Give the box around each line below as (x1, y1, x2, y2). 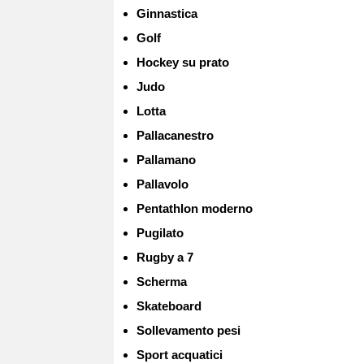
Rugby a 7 (136, 249, 193, 264)
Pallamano (136, 152, 196, 167)
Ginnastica (136, 6, 197, 20)
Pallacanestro (136, 128, 214, 142)
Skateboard (136, 298, 201, 313)
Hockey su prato (136, 54, 229, 69)
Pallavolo (136, 176, 188, 191)
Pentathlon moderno (136, 201, 253, 215)
